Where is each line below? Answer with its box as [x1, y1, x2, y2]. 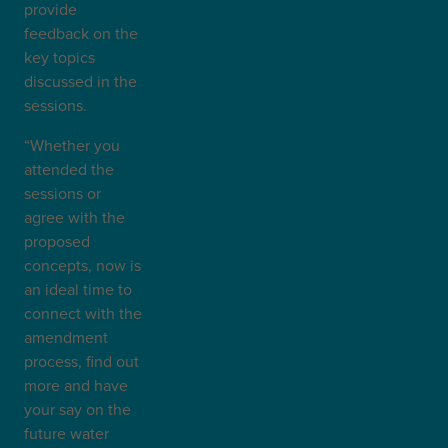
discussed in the [24, 70, 137, 92]
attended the [24, 158, 114, 180]
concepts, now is [24, 254, 141, 276]
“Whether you [24, 134, 120, 156]
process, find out [24, 350, 139, 372]
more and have [24, 374, 128, 396]
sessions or [24, 182, 101, 204]
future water [24, 422, 109, 444]
